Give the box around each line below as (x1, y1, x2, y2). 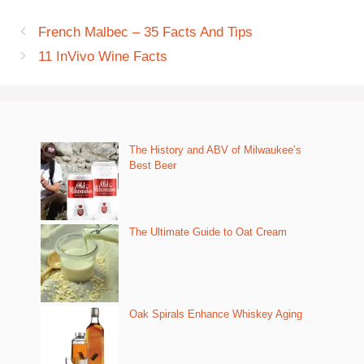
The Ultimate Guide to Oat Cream (129, 226, 287, 238)
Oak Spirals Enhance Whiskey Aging (129, 308, 302, 320)
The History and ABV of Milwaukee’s (129, 144, 301, 156)
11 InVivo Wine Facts (38, 49, 168, 64)
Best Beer (129, 159, 176, 171)
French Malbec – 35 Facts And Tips (38, 24, 253, 40)
